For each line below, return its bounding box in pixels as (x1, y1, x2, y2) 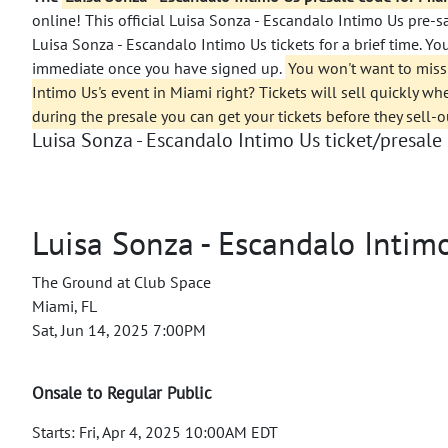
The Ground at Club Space (32, 271, 211, 292)
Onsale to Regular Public (32, 381, 212, 404)
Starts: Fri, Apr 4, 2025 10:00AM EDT (32, 421, 278, 442)
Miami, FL (32, 295, 97, 316)
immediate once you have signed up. (32, 57, 285, 78)
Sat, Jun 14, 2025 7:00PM (32, 319, 206, 340)
